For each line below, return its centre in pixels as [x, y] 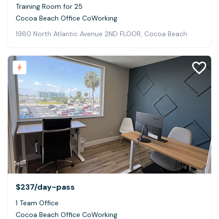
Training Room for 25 [49, 6]
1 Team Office [37, 203]
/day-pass [55, 187]
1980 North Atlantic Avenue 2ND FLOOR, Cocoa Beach [101, 33]
